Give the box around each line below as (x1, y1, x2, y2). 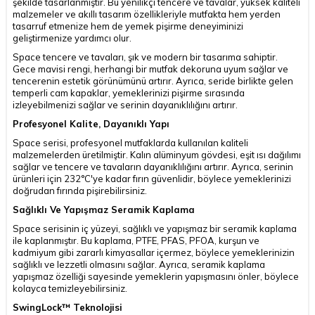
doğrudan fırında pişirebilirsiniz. (13, 184, 147, 196)
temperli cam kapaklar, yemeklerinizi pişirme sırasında (13, 86, 245, 98)
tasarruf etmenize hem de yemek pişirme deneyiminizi (13, 20, 243, 32)
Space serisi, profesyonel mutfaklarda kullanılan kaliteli (13, 136, 248, 148)
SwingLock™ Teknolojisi (13, 301, 122, 313)
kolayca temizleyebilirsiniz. (13, 282, 127, 294)
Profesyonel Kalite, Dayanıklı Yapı (13, 117, 169, 129)
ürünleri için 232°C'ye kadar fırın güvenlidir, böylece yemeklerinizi (13, 172, 291, 184)
